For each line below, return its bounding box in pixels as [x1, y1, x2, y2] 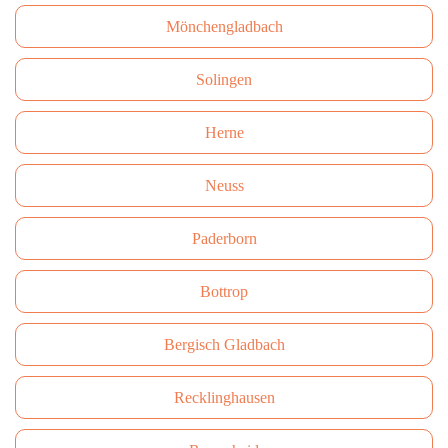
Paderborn [191, 230, 257, 247]
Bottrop [200, 283, 248, 300]
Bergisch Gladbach [163, 336, 285, 353]
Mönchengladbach [165, 18, 283, 35]
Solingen [196, 71, 252, 88]
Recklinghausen [173, 389, 275, 406]
